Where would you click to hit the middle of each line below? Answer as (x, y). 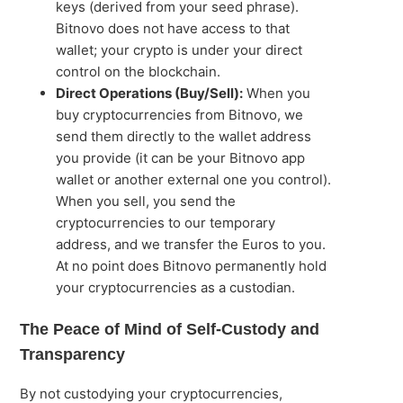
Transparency (73, 354)
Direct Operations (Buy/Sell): (150, 93)
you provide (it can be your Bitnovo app (181, 158)
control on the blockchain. (139, 72)
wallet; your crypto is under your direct (179, 50)
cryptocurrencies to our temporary (166, 223)
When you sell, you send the (146, 201)
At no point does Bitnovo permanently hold (192, 266)
